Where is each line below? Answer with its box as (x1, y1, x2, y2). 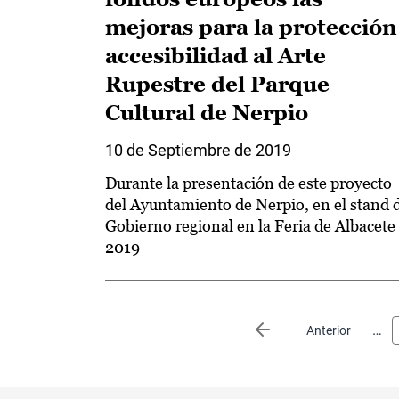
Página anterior (272, 323, 358, 338)
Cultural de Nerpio (105, 101, 308, 125)
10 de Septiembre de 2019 (105, 141, 291, 159)
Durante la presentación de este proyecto (105, 174, 392, 192)
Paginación (104, 317, 175, 334)
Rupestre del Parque (105, 72, 330, 96)
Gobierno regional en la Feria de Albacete (105, 216, 395, 235)
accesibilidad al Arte (105, 44, 326, 68)
